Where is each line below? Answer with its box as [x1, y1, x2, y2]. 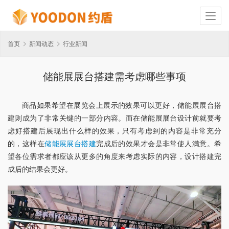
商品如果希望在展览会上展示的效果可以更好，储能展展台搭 [22, 101, 221, 110]
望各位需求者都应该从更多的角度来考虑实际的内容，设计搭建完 [8, 152, 221, 161]
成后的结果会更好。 [8, 165, 72, 174]
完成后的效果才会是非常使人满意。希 [96, 139, 222, 148]
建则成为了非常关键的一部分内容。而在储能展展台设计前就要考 [8, 113, 221, 123]
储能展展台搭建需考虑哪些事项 [43, 71, 186, 83]
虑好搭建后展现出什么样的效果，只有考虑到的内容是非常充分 [8, 126, 221, 135]
